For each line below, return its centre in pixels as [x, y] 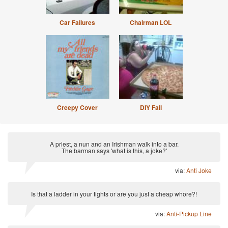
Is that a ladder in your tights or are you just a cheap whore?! [114, 194]
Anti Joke [199, 170]
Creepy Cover [77, 107]
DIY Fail [151, 107]
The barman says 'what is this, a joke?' [114, 150]
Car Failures [77, 22]
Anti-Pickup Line [189, 213]
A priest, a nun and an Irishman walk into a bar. [114, 144]
